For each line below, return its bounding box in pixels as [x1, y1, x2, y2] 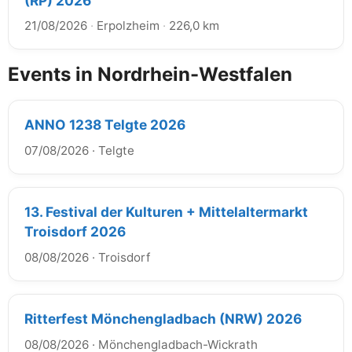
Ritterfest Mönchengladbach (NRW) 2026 [24, 310, 302, 327]
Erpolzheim [97, 18, 159, 33]
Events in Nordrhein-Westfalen [8, 63, 292, 86]
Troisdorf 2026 [24, 223, 126, 240]
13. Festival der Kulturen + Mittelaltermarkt [24, 203, 308, 220]
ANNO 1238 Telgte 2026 [24, 116, 185, 133]
